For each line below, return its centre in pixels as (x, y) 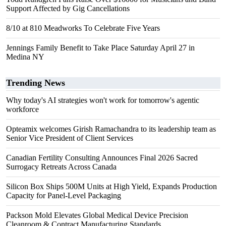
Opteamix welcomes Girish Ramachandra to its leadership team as (111, 129)
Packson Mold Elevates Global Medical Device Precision (97, 215)
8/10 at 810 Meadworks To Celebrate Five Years (83, 28)
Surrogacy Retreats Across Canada (61, 167)
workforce (22, 109)
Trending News (36, 83)
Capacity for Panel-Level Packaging (64, 195)
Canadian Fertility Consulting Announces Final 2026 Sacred (102, 158)
